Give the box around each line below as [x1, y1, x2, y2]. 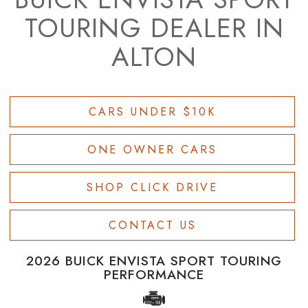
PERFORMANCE [104, 265, 204, 284]
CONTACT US [108, 217, 197, 233]
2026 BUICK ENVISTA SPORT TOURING [26, 251, 282, 270]
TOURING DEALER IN [24, 8, 284, 47]
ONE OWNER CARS [87, 141, 217, 157]
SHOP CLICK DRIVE [87, 179, 218, 195]
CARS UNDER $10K [89, 103, 216, 120]
